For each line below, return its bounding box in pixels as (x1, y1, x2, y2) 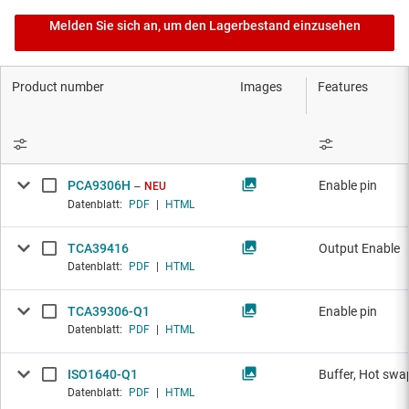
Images (240, 79, 282, 95)
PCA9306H (68, 178, 131, 194)
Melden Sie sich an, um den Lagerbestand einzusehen (48, 18, 361, 34)
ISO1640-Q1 (68, 367, 138, 383)
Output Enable (319, 241, 400, 257)
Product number (12, 79, 104, 95)
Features (318, 79, 368, 95)
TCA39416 (68, 241, 129, 257)
